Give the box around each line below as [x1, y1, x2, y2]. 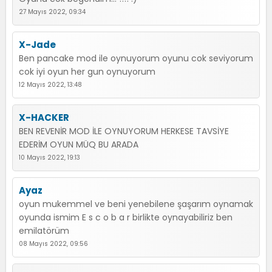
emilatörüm [19, 225, 69, 237]
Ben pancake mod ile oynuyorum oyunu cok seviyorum [19, 52, 253, 64]
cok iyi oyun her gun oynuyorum [19, 66, 155, 78]
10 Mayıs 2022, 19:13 [19, 153, 80, 162]
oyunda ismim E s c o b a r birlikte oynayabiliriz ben [19, 211, 233, 223]
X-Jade [19, 38, 56, 51]
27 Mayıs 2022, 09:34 [19, 7, 86, 16]
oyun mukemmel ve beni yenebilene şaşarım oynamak [19, 198, 253, 210]
